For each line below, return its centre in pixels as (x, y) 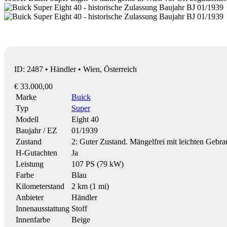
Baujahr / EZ (36, 130)
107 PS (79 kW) (98, 164)
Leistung (30, 164)
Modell (27, 119)
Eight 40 (85, 119)
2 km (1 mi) (90, 186)
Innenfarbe (33, 219)
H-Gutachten (36, 153)
